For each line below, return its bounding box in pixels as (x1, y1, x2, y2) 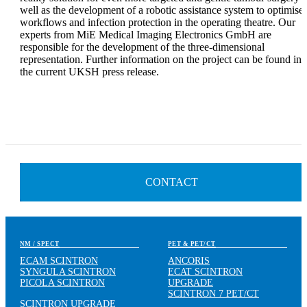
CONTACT (145, 175, 198, 188)
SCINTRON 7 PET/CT (168, 288, 259, 299)
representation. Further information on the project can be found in (20, 53, 302, 66)
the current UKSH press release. (20, 66, 159, 78)
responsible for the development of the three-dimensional (20, 41, 265, 53)
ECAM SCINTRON (20, 255, 98, 266)
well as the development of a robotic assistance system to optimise (20, 4, 304, 16)
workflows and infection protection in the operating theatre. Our (20, 16, 295, 29)
